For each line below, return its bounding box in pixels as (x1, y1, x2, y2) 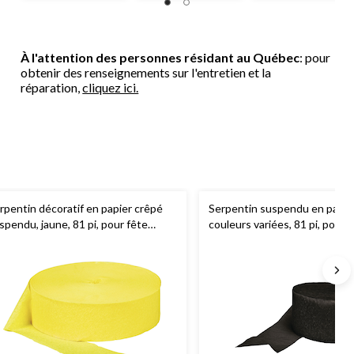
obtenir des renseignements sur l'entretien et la (21, 64, 272, 80)
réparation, (21, 79, 83, 95)
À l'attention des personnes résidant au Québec (21, 49, 300, 65)
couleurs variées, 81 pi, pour (209, 217, 345, 231)
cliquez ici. (82, 79, 139, 95)
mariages (209, 248, 253, 262)
